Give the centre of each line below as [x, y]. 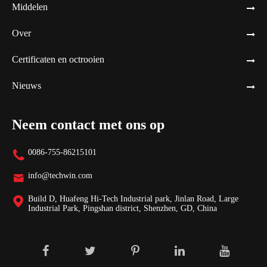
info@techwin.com [60, 176]
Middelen [30, 7]
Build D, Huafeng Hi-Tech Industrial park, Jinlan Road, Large [133, 199]
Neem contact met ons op [88, 125]
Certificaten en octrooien [58, 60]
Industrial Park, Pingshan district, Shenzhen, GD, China [122, 209]
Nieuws [27, 86]
